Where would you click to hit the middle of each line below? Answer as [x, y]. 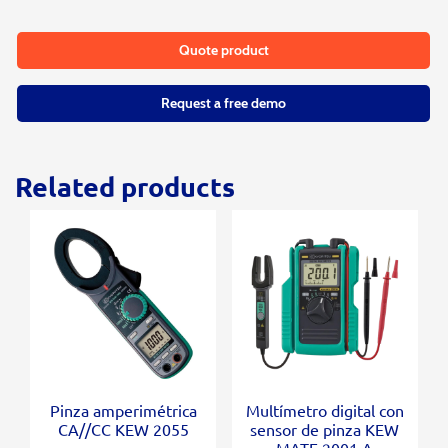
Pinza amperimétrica [123, 409]
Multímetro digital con [324, 409]
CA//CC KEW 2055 [123, 428]
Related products [125, 186]
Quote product [223, 50]
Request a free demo [224, 103]
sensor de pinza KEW [325, 428]
